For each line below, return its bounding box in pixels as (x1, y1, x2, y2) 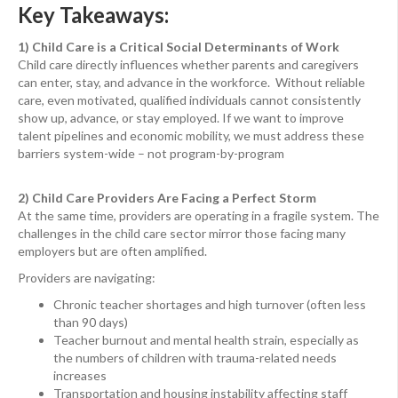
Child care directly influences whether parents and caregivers (18, 57, 359, 73)
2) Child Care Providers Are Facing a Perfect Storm (18, 190, 316, 206)
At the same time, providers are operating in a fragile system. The (18, 208, 379, 224)
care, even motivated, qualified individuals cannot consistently (18, 92, 361, 108)
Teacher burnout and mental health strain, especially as (53, 332, 359, 348)
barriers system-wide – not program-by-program (18, 146, 284, 162)
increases (53, 368, 107, 384)
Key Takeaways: (18, 2, 169, 28)
